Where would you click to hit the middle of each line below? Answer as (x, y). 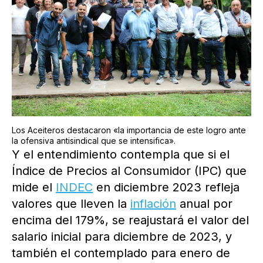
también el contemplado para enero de (121, 253)
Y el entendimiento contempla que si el (121, 155)
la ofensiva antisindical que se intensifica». (94, 141)
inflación (153, 204)
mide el (34, 188)
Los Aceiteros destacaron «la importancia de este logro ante (129, 130)
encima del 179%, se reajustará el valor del (130, 220)
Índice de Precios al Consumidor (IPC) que (129, 171)
